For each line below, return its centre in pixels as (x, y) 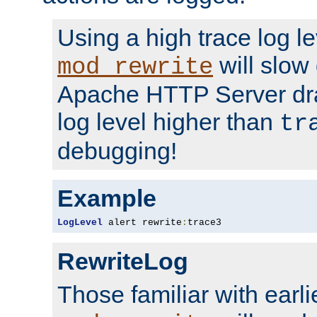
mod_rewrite (135, 67)
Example (107, 198)
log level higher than (168, 121)
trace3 (204, 222)
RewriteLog (123, 261)
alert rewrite (142, 222)
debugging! (117, 150)
